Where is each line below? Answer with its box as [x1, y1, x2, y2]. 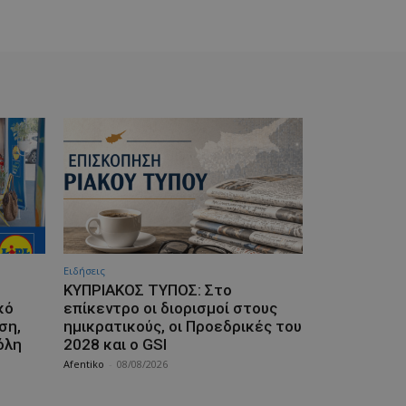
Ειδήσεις [63, 264, 105, 278]
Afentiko [63, 357, 104, 372]
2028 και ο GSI [63, 335, 167, 354]
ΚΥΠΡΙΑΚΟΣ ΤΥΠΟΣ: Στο [63, 281, 232, 300]
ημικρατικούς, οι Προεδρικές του [63, 317, 302, 336]
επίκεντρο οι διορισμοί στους [63, 299, 277, 318]
